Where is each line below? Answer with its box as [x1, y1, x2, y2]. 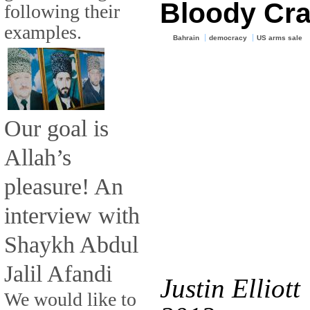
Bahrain [173, 34, 200, 42]
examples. [4, 21, 82, 43]
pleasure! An [4, 172, 123, 199]
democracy [209, 34, 248, 42]
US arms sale [256, 34, 302, 42]
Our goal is [4, 114, 109, 141]
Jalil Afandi [4, 259, 112, 286]
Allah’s [4, 143, 71, 170]
